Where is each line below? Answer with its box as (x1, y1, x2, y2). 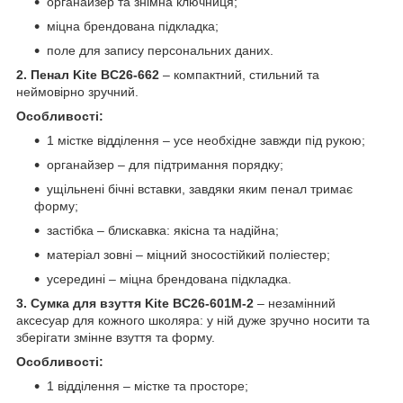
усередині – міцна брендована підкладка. (47, 272, 291, 287)
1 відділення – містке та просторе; (47, 379, 248, 394)
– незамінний (257, 296, 336, 311)
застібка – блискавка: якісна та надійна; (47, 223, 279, 238)
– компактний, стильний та (163, 67, 319, 83)
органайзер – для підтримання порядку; (47, 157, 283, 173)
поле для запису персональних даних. (47, 43, 273, 58)
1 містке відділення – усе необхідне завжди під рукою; (47, 133, 365, 148)
